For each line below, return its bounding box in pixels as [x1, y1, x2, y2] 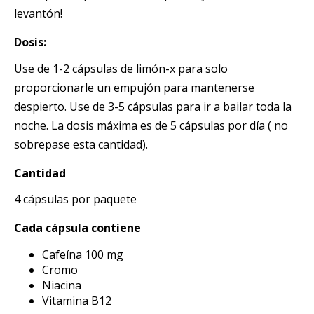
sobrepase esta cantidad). [14, 136, 148, 152]
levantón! [14, 6, 62, 22]
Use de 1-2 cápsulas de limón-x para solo [14, 60, 228, 76]
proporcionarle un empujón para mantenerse [14, 79, 254, 95]
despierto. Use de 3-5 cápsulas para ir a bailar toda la [14, 98, 292, 114]
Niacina [42, 277, 81, 293]
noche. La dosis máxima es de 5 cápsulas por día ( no [14, 117, 288, 133]
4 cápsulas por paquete [14, 191, 137, 207]
